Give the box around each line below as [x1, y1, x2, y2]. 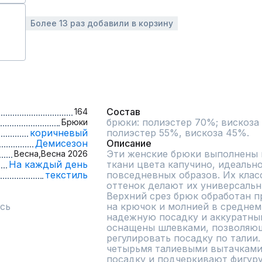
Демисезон [35, 137, 88, 149]
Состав [106, 106, 140, 118]
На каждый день [9, 158, 88, 170]
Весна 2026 [41, 149, 88, 158]
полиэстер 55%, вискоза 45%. [106, 127, 249, 139]
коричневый [30, 127, 88, 139]
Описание [106, 137, 151, 149]
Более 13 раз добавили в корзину [30, 18, 173, 28]
